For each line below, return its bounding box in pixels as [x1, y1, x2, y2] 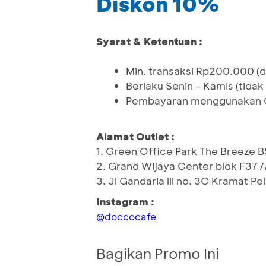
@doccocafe [96, 210, 156, 223]
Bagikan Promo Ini [96, 244, 219, 263]
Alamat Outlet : [96, 129, 175, 143]
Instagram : [96, 195, 154, 208]
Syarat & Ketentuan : [96, 34, 202, 48]
